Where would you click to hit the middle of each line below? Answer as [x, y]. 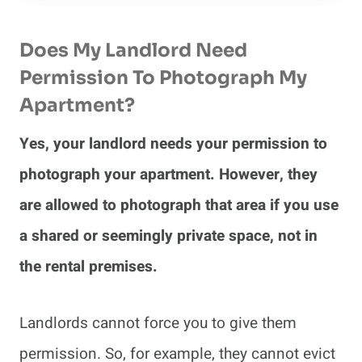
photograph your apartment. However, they [168, 175]
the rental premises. [90, 267]
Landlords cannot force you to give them [158, 324]
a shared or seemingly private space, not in [168, 236]
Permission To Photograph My [163, 78]
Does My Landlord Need [133, 50]
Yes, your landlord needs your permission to [173, 144]
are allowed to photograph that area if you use [179, 206]
